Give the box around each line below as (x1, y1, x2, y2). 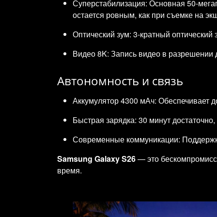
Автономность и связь (57, 73, 183, 89)
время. (57, 165, 82, 176)
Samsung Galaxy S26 (57, 153, 136, 165)
